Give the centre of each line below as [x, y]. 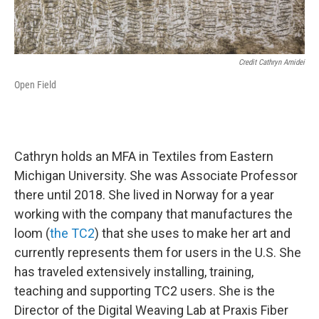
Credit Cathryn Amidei [272, 62]
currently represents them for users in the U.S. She [158, 252]
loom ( [32, 233]
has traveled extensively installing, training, [134, 271]
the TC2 [72, 233]
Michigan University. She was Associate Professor [156, 175]
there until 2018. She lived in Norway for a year [144, 194]
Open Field [35, 84]
